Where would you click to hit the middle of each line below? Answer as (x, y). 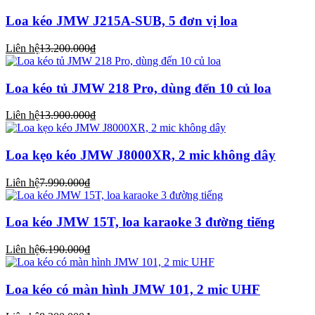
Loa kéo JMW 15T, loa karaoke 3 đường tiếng (140, 222)
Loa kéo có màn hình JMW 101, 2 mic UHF (133, 289)
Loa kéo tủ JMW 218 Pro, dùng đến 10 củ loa (139, 88)
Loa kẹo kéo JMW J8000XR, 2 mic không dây (141, 155)
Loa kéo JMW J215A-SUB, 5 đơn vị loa (122, 21)
